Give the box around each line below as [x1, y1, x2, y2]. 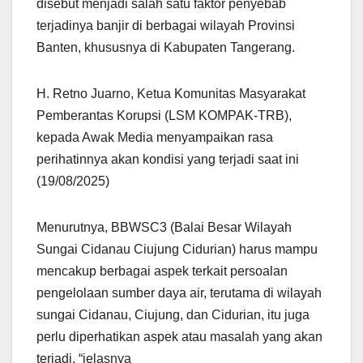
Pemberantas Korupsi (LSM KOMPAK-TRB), [36, 109, 292, 123]
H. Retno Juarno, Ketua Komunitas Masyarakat [36, 87, 305, 101]
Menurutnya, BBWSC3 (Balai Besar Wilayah [36, 220, 292, 235]
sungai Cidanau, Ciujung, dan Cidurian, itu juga [36, 308, 310, 322]
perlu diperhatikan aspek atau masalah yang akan [36, 330, 322, 344]
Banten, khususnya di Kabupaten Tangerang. [36, 41, 295, 55]
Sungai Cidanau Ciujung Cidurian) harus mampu [36, 242, 318, 257]
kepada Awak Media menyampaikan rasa [36, 130, 273, 145]
